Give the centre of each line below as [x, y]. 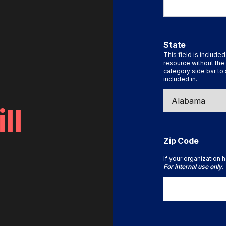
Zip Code [181, 141]
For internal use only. [194, 167]
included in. [180, 79]
